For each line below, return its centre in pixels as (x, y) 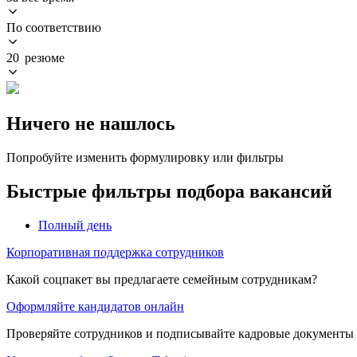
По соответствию (54, 27)
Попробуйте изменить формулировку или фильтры (145, 157)
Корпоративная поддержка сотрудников (115, 252)
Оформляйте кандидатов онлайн (95, 306)
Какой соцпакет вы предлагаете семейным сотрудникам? (162, 279)
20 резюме (35, 57)
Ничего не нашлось (91, 123)
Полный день (75, 225)
